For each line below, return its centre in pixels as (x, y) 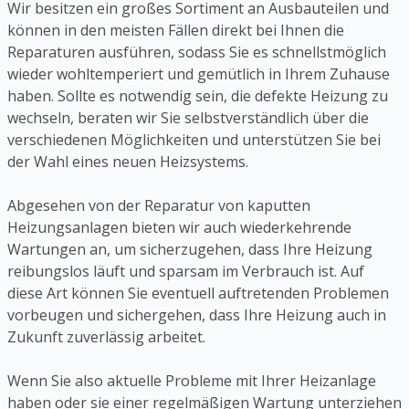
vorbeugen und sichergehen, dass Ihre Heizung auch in (197, 315)
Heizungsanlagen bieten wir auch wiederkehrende (179, 228)
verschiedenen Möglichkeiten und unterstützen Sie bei (194, 140)
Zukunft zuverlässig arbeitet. (106, 337)
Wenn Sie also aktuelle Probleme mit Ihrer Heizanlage (192, 381)
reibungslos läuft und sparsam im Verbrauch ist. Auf (186, 272)
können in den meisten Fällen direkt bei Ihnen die (176, 31)
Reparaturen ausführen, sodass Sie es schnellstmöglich (197, 52)
